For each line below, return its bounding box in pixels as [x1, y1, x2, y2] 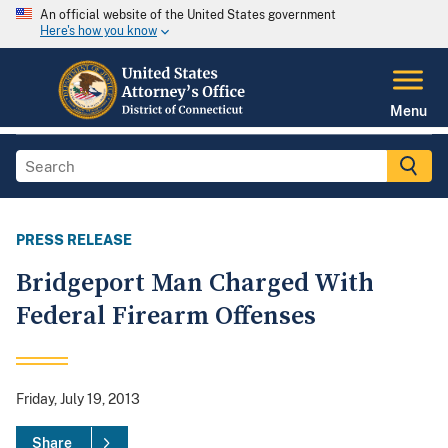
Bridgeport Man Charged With [16, 267, 374, 301]
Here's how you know [40, 24, 157, 39]
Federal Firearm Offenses [16, 300, 316, 334]
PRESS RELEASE [16, 232, 132, 249]
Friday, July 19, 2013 [16, 391, 140, 408]
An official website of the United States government [40, 8, 336, 22]
